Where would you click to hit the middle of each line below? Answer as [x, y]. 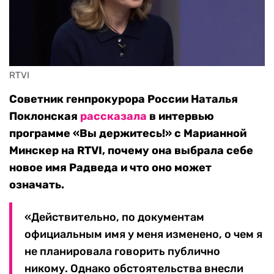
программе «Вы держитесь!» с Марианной [128, 134]
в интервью [180, 117]
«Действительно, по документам [114, 217]
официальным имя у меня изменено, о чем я [143, 235]
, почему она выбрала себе [178, 151]
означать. [37, 185]
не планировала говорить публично [122, 252]
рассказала [113, 117]
